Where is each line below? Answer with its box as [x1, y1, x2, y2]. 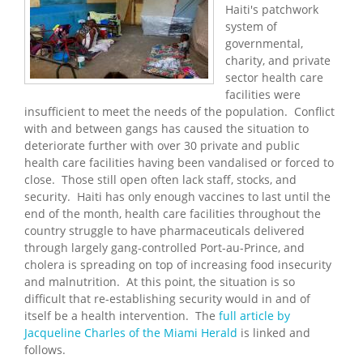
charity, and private [225, 52, 331, 68]
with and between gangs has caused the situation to [24, 120, 309, 136]
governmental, [225, 35, 303, 51]
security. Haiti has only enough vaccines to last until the [24, 188, 331, 204]
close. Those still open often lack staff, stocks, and [24, 171, 297, 187]
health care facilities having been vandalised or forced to [24, 154, 334, 170]
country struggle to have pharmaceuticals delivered [24, 222, 305, 238]
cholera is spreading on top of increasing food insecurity [24, 256, 331, 272]
